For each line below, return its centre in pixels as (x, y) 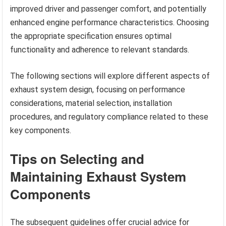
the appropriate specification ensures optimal (91, 36)
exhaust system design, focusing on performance (98, 89)
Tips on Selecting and (77, 158)
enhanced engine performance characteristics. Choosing (110, 22)
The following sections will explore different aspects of (110, 76)
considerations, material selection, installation (91, 103)
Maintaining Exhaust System (98, 176)
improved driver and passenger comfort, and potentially (108, 9)
